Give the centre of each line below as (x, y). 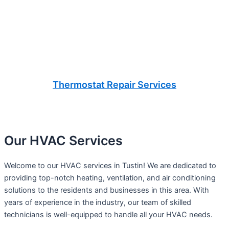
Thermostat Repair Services (114, 84)
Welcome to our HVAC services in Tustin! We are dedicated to (110, 166)
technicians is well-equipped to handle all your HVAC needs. (108, 215)
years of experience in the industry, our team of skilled (98, 203)
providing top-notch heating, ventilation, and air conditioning (110, 178)
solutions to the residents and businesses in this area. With (107, 190)
